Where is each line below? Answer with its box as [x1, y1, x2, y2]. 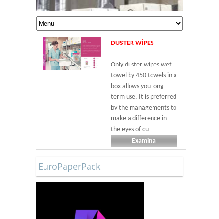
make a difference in [111, 115, 167, 122]
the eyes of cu [111, 126, 149, 133]
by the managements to [111, 104, 176, 111]
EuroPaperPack [38, 160, 100, 172]
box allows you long [111, 83, 164, 90]
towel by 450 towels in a [111, 72, 177, 79]
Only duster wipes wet [111, 61, 172, 68]
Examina [132, 137, 156, 145]
